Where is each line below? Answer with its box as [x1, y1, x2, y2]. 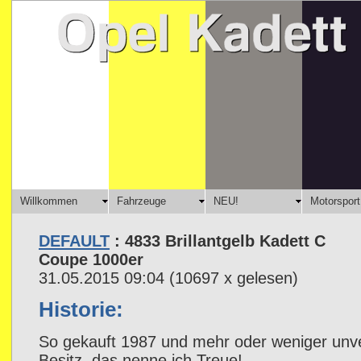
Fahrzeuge [117, 195, 166, 207]
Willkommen [20, 195, 77, 207]
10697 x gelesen [175, 269, 293, 287]
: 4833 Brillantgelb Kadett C [110, 232, 326, 250]
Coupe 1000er [39, 251, 143, 268]
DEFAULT [39, 232, 110, 250]
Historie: [39, 298, 123, 322]
